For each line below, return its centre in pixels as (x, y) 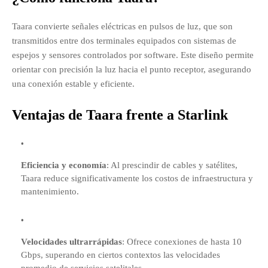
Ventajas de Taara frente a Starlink (120, 115)
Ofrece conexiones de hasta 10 (184, 242)
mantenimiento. (50, 192)
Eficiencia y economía (64, 165)
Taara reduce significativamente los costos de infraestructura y (137, 179)
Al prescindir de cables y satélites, (174, 165)
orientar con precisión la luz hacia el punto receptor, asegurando (132, 70)
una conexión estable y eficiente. (73, 84)
